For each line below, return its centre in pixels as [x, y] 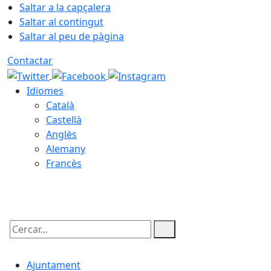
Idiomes [45, 90]
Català [60, 105]
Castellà [64, 119]
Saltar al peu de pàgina [72, 36]
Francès [64, 163]
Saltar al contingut [61, 22]
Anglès [61, 134]
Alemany [66, 149]
